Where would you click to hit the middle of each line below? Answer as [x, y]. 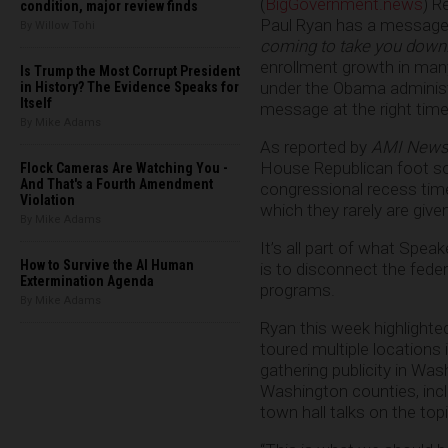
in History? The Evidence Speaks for [129, 87]
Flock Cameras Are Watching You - [124, 168]
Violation [47, 200]
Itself [36, 103]
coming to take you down [353, 46]
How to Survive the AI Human [107, 265]
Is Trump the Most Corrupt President [130, 71]
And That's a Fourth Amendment [116, 184]
